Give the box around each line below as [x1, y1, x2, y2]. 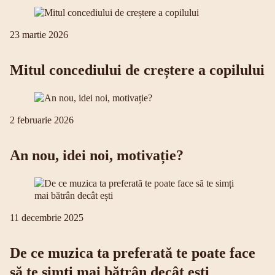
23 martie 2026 [10, 29, 68, 41]
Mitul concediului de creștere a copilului [10, 62, 265, 79]
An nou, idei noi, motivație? [10, 147, 184, 164]
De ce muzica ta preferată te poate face [10, 245, 255, 261]
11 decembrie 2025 [10, 212, 83, 223]
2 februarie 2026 [10, 115, 74, 126]
